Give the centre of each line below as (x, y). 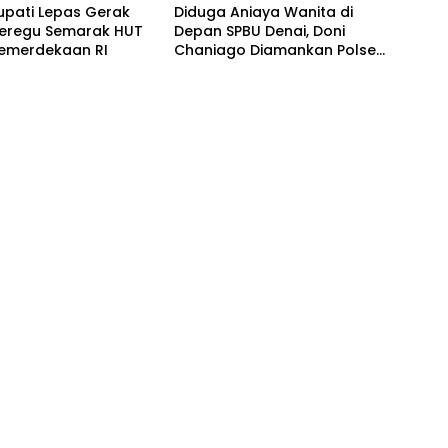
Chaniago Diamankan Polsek (278, 50)
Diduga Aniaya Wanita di (263, 12)
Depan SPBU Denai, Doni (259, 31)
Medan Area (218, 69)
